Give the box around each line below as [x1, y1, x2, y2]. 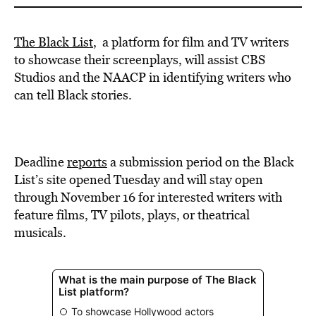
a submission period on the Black [107, 153, 294, 171]
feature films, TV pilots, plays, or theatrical [14, 206, 250, 224]
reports [67, 153, 107, 171]
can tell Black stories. [14, 86, 132, 104]
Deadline [14, 153, 67, 171]
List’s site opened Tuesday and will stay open [14, 171, 263, 188]
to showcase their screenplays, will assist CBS [14, 51, 265, 68]
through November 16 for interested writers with [14, 188, 282, 206]
